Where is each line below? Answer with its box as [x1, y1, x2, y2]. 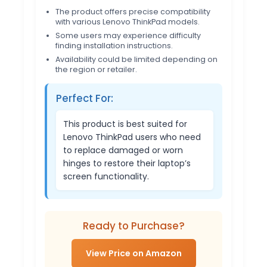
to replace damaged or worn [63, 144, 183, 156]
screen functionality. [63, 170, 149, 182]
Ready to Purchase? [82, 218, 185, 233]
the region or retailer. [55, 64, 137, 74]
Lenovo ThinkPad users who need [63, 131, 201, 143]
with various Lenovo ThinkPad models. [55, 16, 200, 27]
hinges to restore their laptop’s [63, 157, 191, 169]
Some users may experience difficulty [55, 30, 201, 41]
